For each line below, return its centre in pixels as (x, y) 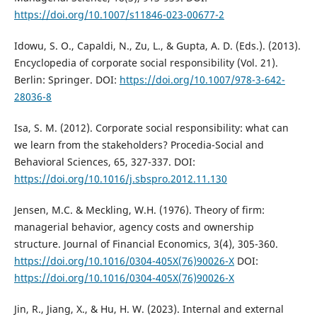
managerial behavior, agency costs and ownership (134, 226)
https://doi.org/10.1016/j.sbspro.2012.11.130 (120, 178)
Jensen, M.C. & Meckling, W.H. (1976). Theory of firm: (139, 209)
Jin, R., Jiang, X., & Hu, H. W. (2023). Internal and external (149, 309)
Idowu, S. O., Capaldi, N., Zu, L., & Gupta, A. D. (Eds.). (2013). (157, 45)
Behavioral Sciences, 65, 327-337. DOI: (104, 161)
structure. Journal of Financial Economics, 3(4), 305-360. (146, 243)
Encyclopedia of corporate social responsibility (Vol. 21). (146, 62)
